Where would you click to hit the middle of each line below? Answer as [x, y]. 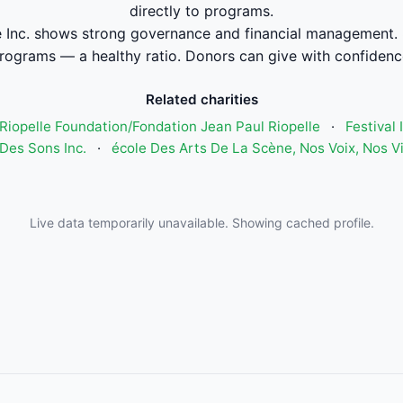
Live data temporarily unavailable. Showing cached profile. [201, 223]
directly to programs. [201, 11]
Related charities [201, 99]
